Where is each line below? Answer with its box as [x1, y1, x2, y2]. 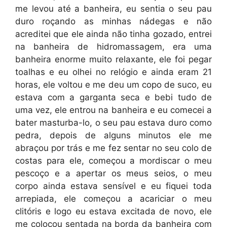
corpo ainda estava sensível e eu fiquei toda [15, 180, 212, 191]
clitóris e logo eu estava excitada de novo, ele [15, 206, 212, 216]
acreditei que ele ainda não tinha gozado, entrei [15, 28, 212, 39]
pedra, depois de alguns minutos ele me [15, 130, 212, 140]
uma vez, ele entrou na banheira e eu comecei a [15, 104, 212, 115]
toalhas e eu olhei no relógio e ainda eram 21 [15, 66, 212, 77]
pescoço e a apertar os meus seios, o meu [15, 168, 212, 178]
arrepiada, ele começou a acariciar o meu [15, 193, 212, 204]
